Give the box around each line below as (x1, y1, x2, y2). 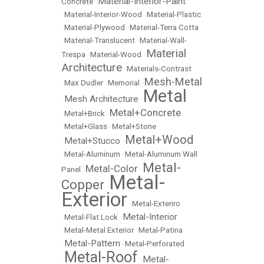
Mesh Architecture (64, 94, 138, 104)
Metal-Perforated (125, 239, 184, 248)
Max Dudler (64, 78, 103, 87)
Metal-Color (85, 163, 138, 174)
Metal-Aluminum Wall (125, 150, 197, 159)
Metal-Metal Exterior (64, 226, 134, 235)
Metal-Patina (138, 226, 183, 235)
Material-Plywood (64, 23, 125, 32)
